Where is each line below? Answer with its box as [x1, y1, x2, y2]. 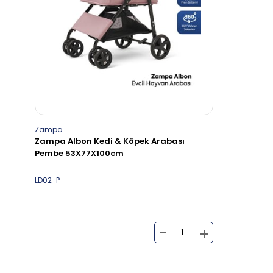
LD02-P [35, 174, 60, 185]
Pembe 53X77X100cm [35, 147, 124, 159]
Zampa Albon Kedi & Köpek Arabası [35, 135, 185, 147]
